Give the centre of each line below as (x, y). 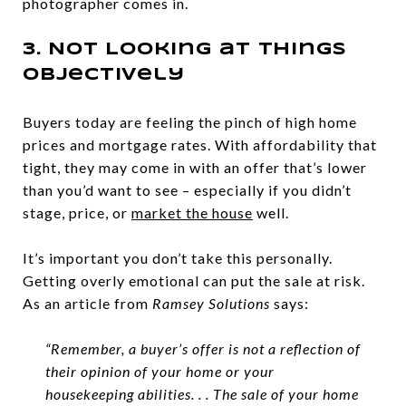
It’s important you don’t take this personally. (178, 258)
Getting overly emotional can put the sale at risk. (194, 280)
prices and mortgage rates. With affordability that (200, 145)
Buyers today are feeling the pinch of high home (190, 122)
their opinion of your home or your (159, 371)
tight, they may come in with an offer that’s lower (195, 167)
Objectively (104, 76)
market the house (192, 213)
